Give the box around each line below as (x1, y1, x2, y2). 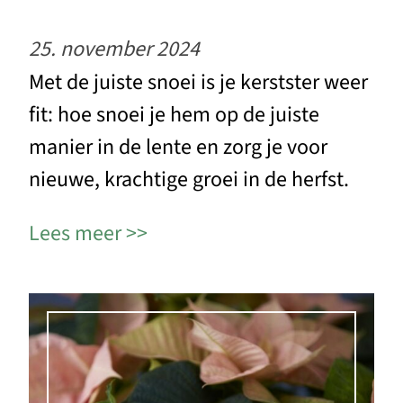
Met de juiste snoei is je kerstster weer (29, 67, 368, 99)
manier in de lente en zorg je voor (29, 131, 327, 164)
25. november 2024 (29, 33, 200, 66)
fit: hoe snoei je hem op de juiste (29, 99, 319, 131)
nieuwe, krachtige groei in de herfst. (29, 164, 349, 196)
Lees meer (29, 218, 121, 250)
